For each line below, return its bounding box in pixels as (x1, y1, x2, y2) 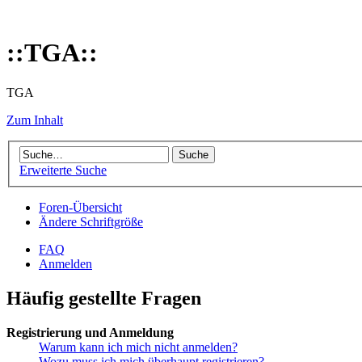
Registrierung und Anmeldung (6, 326, 174, 340)
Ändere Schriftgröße (39, 215, 143, 229)
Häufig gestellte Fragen (6, 288, 201, 309)
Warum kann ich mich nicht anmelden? (39, 340, 238, 355)
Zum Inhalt (6, 112, 63, 127)
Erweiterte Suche (19, 163, 107, 178)
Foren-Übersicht (39, 200, 122, 215)
